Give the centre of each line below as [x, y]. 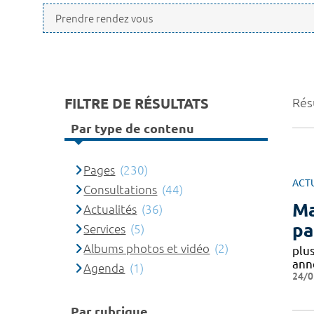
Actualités [110, 209]
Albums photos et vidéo [147, 248]
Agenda [104, 268]
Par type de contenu [132, 128]
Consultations [121, 190]
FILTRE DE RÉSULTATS [137, 103]
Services [105, 229]
